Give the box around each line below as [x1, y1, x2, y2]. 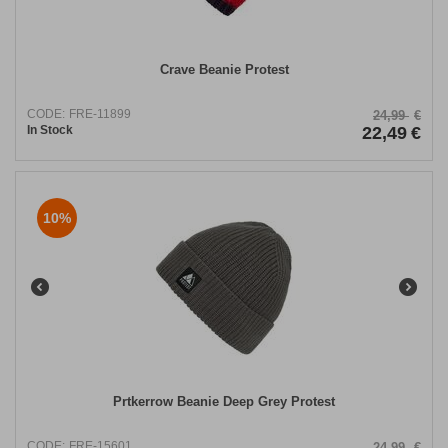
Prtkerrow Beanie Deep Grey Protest [113, 394, 335, 410]
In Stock [27, 123, 73, 138]
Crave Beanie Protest [159, 62, 289, 78]
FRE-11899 [69, 107, 131, 122]
